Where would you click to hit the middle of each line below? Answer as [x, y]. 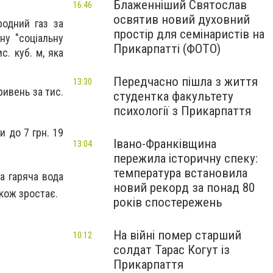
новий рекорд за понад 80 [184, 188]
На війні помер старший [177, 235]
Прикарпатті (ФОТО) [167, 49]
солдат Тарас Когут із [172, 250]
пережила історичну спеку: [186, 158]
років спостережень [168, 202]
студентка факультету [173, 96]
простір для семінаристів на [189, 34]
